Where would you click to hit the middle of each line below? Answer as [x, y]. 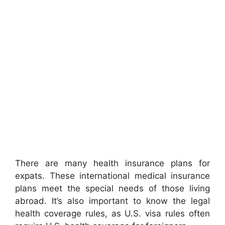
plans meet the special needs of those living [113, 189]
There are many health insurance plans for [113, 163]
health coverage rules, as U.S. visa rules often [113, 214]
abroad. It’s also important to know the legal [113, 201]
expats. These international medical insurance [113, 176]
